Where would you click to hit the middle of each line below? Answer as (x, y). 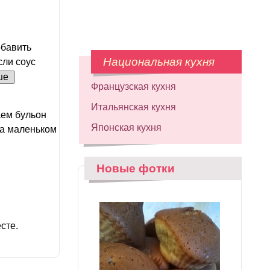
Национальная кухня (159, 62)
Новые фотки (136, 168)
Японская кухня (126, 127)
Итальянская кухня (133, 107)
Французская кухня (133, 86)
